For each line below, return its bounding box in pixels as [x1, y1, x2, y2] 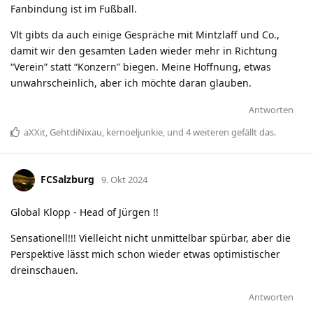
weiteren [191, 126, 229, 139]
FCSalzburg [41, 172, 94, 186]
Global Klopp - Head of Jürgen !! [10, 205, 159, 219]
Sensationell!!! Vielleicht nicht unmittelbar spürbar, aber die [10, 231, 291, 245]
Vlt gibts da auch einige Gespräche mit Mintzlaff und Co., [10, 28, 279, 42]
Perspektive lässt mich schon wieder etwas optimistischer [10, 247, 280, 261]
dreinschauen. [10, 263, 78, 277]
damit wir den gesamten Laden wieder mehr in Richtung [10, 44, 277, 58]
